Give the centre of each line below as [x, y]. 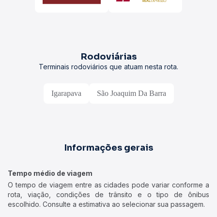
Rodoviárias [108, 57]
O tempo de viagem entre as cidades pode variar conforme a [108, 185]
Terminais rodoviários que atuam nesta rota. [108, 67]
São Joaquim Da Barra [131, 93]
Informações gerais [108, 148]
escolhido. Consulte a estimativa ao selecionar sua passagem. [106, 204]
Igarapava [66, 93]
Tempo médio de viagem [50, 173]
